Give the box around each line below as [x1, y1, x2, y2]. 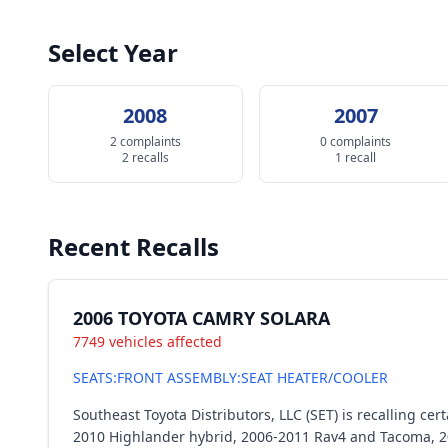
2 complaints [109, 133, 181, 150]
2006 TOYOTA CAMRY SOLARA [73, 306, 330, 330]
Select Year [48, 36, 178, 69]
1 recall [335, 149, 377, 166]
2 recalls [121, 149, 169, 166]
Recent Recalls [48, 230, 219, 263]
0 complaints [320, 133, 392, 150]
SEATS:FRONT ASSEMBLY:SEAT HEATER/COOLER [73, 368, 388, 387]
